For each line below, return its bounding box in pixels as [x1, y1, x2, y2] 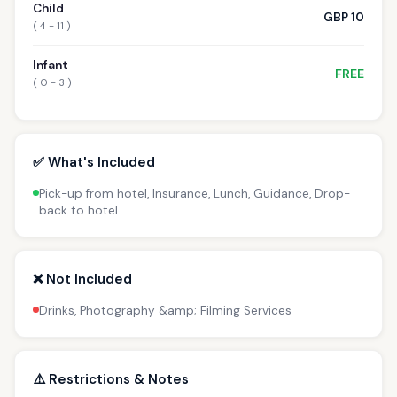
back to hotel [39, 202, 118, 218]
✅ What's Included [33, 152, 155, 171]
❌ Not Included [33, 269, 132, 288]
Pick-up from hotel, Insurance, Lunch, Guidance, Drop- [39, 185, 350, 201]
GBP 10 [323, 9, 364, 25]
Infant [33, 57, 68, 73]
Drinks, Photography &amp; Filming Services [39, 302, 292, 318]
